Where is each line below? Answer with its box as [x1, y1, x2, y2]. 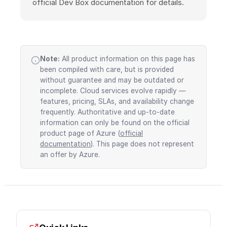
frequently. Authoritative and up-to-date [40, 108, 175, 117]
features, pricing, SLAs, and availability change [40, 97, 194, 106]
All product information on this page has [60, 55, 195, 63]
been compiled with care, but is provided [40, 65, 174, 74]
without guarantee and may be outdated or [40, 76, 184, 85]
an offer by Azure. [40, 150, 100, 159]
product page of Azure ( [40, 129, 120, 138]
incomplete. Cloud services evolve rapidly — [40, 87, 186, 95]
